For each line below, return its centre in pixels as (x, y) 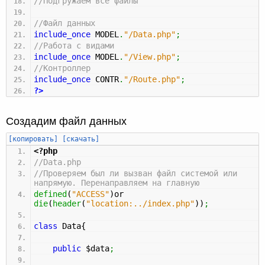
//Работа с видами (74, 45)
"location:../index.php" (140, 203)
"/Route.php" (152, 79)
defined (50, 194)
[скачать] (81, 139)
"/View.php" (150, 56)
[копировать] (33, 139)
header (67, 203)
